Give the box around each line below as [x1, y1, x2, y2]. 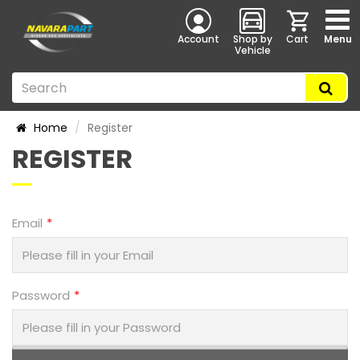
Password [12, 287, 70, 304]
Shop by [232, 32, 272, 46]
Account [177, 32, 219, 46]
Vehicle [234, 43, 271, 57]
